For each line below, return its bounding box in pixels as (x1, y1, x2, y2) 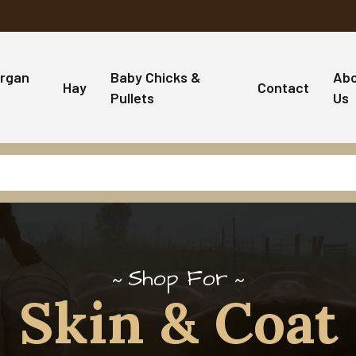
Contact (257, 78, 309, 96)
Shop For (128, 262, 228, 294)
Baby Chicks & (110, 68, 202, 86)
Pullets (110, 88, 155, 106)
